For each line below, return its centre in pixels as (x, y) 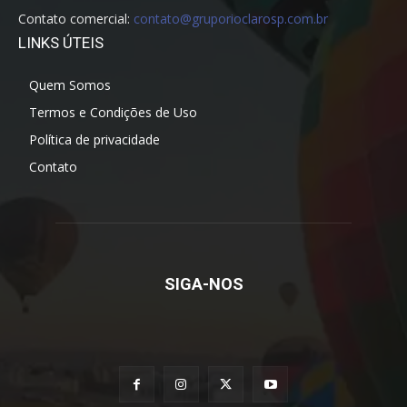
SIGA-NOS (203, 284)
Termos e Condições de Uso (113, 113)
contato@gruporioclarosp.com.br (231, 19)
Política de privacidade (94, 140)
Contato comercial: (76, 19)
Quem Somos (70, 85)
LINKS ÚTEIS (61, 43)
